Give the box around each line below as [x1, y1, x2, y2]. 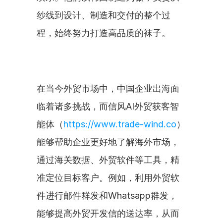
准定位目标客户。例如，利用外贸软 [37, 172, 179, 183]
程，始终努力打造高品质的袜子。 [37, 28, 170, 38]
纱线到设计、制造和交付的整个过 [37, 10, 170, 20]
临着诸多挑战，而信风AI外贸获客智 [37, 101, 179, 111]
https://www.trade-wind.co [63, 119, 176, 129]
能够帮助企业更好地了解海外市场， [37, 137, 179, 147]
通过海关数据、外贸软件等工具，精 [37, 155, 179, 165]
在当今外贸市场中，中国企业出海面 [37, 83, 179, 94]
